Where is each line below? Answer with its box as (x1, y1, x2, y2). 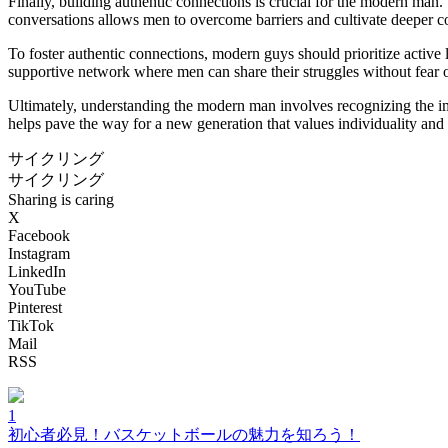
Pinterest (8, 298, 62, 316)
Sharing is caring (8, 190, 114, 208)
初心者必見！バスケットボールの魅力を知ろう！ (8, 425, 360, 443)
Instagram (8, 244, 70, 262)
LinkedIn (8, 262, 66, 280)
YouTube (8, 280, 66, 298)
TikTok (8, 316, 54, 334)
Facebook (8, 226, 70, 244)
